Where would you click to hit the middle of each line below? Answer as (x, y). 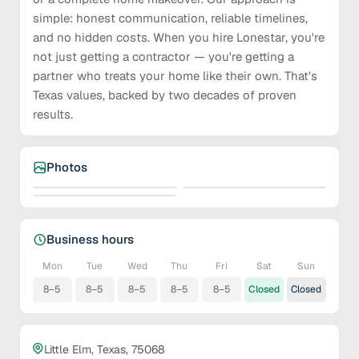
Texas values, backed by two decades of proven (165, 95)
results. (53, 114)
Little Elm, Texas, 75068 (104, 349)
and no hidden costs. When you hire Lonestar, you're (179, 37)
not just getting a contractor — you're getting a (163, 56)
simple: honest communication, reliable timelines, (170, 18)
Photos (67, 167)
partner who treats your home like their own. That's (175, 76)
